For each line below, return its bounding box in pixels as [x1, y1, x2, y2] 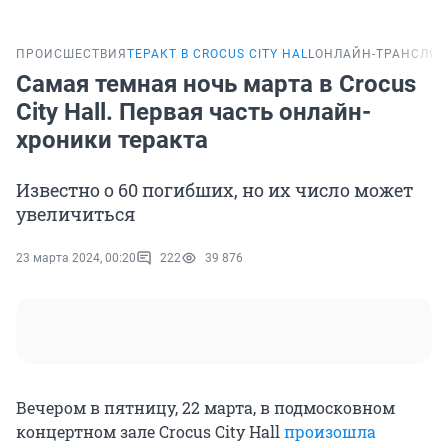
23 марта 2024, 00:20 [16, 251, 136, 266]
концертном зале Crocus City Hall [16, 421, 284, 443]
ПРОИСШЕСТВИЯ [16, 47, 127, 62]
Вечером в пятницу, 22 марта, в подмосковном [16, 397, 395, 419]
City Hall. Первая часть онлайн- [16, 98, 371, 127]
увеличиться [16, 202, 135, 227]
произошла [284, 421, 376, 443]
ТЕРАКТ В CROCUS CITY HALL [127, 47, 315, 62]
